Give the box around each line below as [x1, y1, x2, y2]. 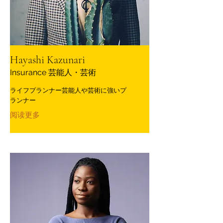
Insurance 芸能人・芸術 [10, 68, 96, 78]
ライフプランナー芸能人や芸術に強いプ [10, 87, 126, 95]
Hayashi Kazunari [10, 53, 85, 67]
